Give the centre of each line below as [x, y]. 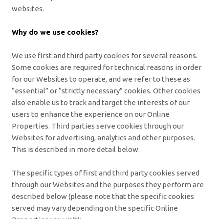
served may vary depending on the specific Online [95, 208]
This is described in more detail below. [76, 149]
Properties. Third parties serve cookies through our [98, 126]
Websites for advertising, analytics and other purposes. [103, 137]
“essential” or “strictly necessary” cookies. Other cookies [106, 90]
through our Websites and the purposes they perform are [108, 184]
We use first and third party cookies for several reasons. [105, 55]
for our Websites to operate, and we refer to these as [101, 79]
